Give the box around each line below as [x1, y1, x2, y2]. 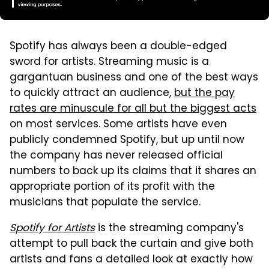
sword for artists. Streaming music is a [10, 53, 209, 71]
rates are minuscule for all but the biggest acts [10, 100, 256, 118]
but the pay [174, 85, 235, 102]
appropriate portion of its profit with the [10, 178, 215, 196]
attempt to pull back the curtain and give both [10, 235, 253, 253]
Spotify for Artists [10, 220, 95, 237]
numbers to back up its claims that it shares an [10, 163, 256, 180]
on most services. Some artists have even [10, 116, 227, 133]
